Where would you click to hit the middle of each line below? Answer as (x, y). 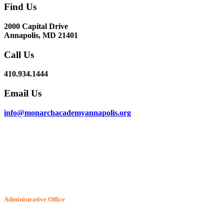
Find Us (20, 7)
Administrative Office (34, 199)
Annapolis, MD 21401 (41, 35)
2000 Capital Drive (36, 26)
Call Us (19, 54)
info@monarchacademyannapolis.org (67, 112)
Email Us (23, 93)
